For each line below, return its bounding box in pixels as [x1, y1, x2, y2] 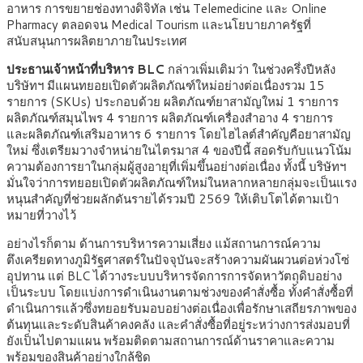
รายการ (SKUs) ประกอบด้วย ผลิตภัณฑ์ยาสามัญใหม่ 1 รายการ [6, 93, 339, 111]
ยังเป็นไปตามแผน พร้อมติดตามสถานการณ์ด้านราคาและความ [6, 332, 335, 350]
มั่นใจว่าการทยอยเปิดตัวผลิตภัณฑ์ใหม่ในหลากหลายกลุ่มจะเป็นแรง [6, 174, 357, 192]
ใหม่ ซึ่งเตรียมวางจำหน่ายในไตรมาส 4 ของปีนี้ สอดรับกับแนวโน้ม [6, 142, 352, 160]
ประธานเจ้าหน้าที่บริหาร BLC [6, 61, 164, 79]
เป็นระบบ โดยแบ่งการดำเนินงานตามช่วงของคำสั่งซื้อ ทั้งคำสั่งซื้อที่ [6, 284, 353, 301]
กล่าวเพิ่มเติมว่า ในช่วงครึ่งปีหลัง [164, 61, 335, 79]
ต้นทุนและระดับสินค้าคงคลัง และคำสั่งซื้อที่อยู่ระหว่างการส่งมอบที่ [6, 316, 350, 334]
